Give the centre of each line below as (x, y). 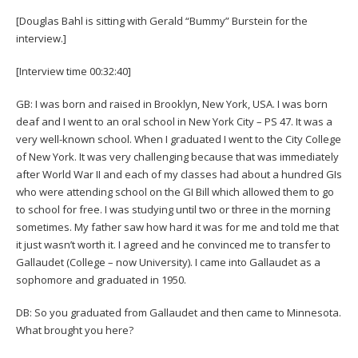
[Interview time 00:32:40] (74, 71)
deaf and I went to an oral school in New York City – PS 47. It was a (174, 121)
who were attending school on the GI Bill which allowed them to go (175, 191)
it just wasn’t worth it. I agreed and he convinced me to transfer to (173, 244)
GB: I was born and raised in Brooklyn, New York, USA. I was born (172, 103)
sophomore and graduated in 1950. (101, 279)
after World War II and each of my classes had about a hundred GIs (179, 174)
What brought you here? (75, 330)
